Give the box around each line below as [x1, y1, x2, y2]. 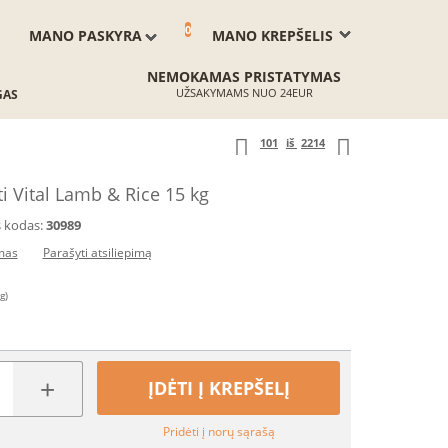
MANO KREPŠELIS [212, 26, 333, 45]
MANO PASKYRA [29, 26, 142, 45]
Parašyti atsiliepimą [42, 244, 152, 261]
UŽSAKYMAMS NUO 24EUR [175, 85, 313, 100]
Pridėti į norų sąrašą [162, 423, 275, 440]
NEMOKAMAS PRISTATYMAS [147, 67, 341, 86]
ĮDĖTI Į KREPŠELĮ [147, 376, 290, 400]
